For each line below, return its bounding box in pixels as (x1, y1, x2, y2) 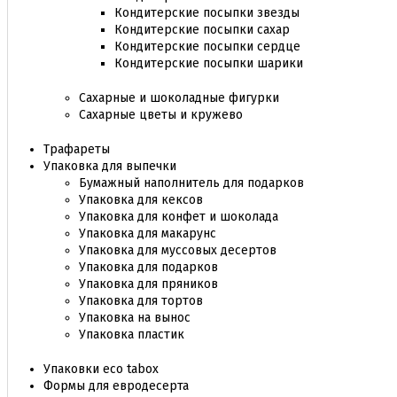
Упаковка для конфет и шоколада (79, 209, 278, 224)
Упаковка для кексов (79, 192, 203, 207)
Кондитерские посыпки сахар (114, 22, 290, 37)
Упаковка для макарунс (79, 226, 216, 241)
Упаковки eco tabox (43, 362, 159, 377)
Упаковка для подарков (79, 260, 218, 275)
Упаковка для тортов (79, 293, 203, 308)
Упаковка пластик (79, 327, 184, 342)
